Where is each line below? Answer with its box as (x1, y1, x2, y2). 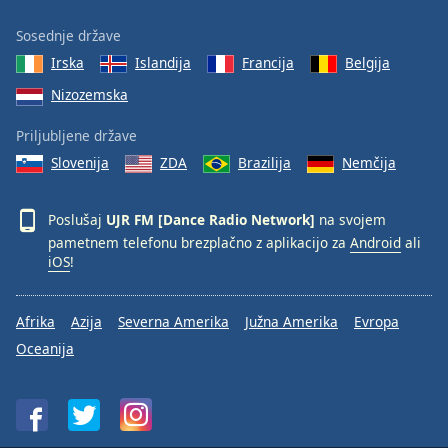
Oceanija (16, 339, 74, 358)
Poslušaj (48, 209, 106, 229)
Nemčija (342, 152, 396, 172)
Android (350, 233, 401, 252)
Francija (242, 52, 294, 72)
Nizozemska (51, 85, 128, 105)
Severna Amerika (118, 312, 229, 331)
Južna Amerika (245, 312, 338, 331)
